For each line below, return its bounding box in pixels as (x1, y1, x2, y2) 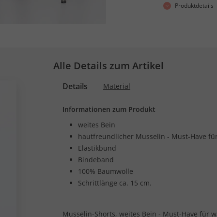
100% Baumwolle (78, 167, 133, 176)
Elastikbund (78, 143, 116, 153)
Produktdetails (174, 1, 214, 10)
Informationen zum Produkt (62, 105, 155, 114)
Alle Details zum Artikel (53, 59, 164, 72)
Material (103, 81, 130, 91)
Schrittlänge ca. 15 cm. (78, 178, 152, 187)
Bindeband (78, 155, 114, 164)
